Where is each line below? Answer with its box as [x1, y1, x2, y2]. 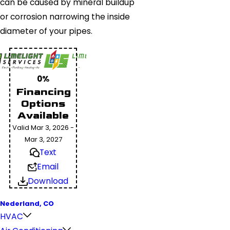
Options [21, 97, 65, 110]
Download [27, 175, 68, 186]
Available [17, 109, 69, 122]
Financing [15, 85, 71, 98]
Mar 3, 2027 [24, 134, 62, 144]
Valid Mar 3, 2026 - [12, 122, 74, 132]
